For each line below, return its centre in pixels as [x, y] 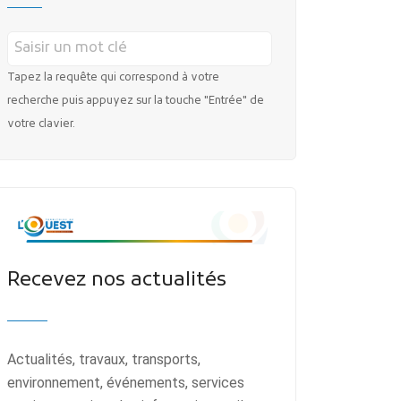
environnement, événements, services [126, 382]
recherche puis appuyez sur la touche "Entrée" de [136, 101]
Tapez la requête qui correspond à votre [113, 77]
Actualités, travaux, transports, [104, 359]
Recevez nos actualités [117, 281]
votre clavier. [41, 124]
